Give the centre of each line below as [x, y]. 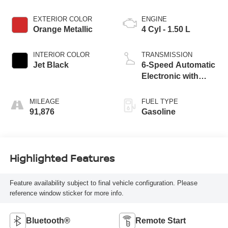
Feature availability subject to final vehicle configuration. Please [103, 189]
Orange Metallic [63, 35]
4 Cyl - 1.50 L [166, 35]
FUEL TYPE [160, 107]
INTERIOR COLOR [61, 60]
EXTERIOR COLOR [62, 24]
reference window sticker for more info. [66, 199]
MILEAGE [44, 107]
